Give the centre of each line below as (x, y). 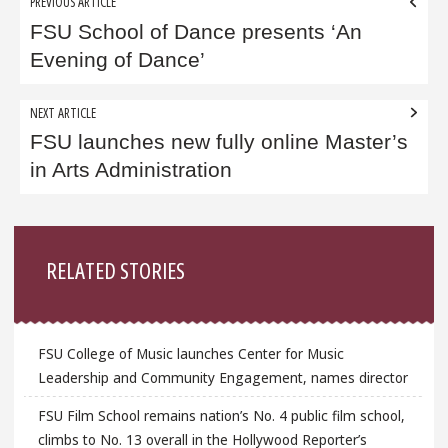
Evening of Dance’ (118, 59)
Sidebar (55, 239)
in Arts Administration (131, 169)
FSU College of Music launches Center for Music (190, 354)
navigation (73, 34)
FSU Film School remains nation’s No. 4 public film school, (221, 415)
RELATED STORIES (116, 270)
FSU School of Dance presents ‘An (196, 31)
